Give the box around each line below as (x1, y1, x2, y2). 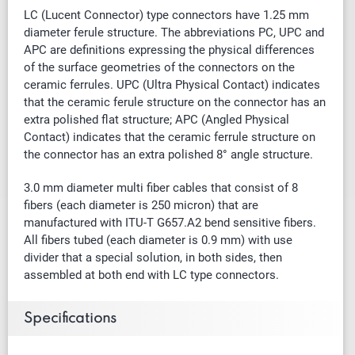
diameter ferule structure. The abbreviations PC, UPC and (24, 25, 324, 40)
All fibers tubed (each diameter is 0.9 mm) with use (24, 232, 292, 247)
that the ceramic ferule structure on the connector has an (24, 94, 326, 109)
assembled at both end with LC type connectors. (24, 267, 282, 282)
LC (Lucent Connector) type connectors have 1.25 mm (24, 7, 309, 22)
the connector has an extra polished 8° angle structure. (24, 147, 313, 162)
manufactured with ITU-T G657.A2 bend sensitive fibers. (24, 215, 316, 230)
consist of (235, 180, 288, 195)
